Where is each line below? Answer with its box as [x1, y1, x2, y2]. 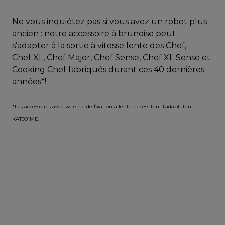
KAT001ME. [12, 115, 39, 122]
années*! [12, 76, 46, 86]
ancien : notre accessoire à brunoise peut [12, 28, 176, 38]
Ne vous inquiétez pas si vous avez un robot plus [12, 16, 207, 26]
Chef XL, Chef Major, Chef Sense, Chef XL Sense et [12, 52, 210, 62]
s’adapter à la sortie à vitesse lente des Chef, [12, 40, 186, 50]
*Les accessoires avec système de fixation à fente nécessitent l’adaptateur [12, 103, 193, 110]
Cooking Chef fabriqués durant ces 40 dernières [12, 64, 204, 74]
